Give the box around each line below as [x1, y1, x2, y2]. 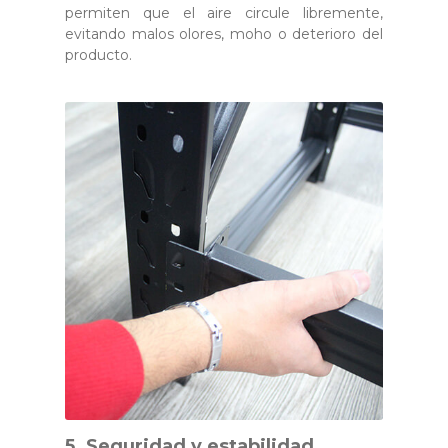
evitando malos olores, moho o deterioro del [65, 24, 383, 43]
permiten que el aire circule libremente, [65, 3, 383, 22]
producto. [65, 45, 132, 64]
